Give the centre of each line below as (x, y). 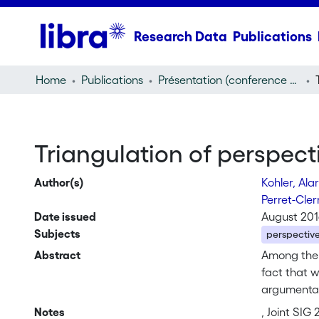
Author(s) (59, 182)
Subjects (57, 234)
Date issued (65, 216)
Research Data (180, 36)
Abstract (57, 255)
